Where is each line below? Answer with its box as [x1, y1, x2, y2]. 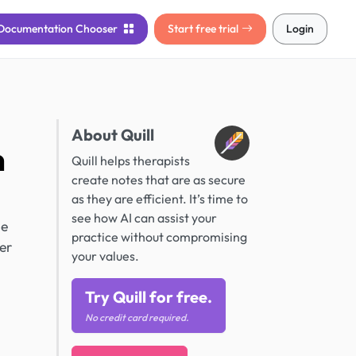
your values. [72, 248, 139, 264]
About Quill [72, 125, 154, 145]
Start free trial [168, 21, 238, 36]
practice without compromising [72, 229, 247, 245]
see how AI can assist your [72, 210, 217, 226]
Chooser [75, 21, 120, 36]
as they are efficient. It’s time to [72, 191, 248, 207]
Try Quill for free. [85, 287, 212, 307]
